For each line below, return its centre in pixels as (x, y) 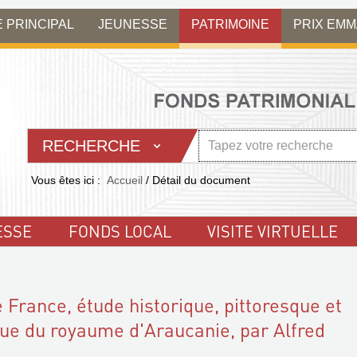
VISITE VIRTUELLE (272, 231)
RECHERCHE (91, 146)
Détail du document (201, 180)
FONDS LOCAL (120, 231)
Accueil (125, 180)
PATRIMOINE (230, 24)
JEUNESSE (133, 24)
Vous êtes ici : (66, 180)
